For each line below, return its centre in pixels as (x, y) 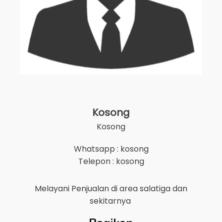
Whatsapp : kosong (111, 149)
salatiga (155, 189)
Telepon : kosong (111, 161)
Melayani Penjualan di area (87, 189)
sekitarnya (111, 201)
